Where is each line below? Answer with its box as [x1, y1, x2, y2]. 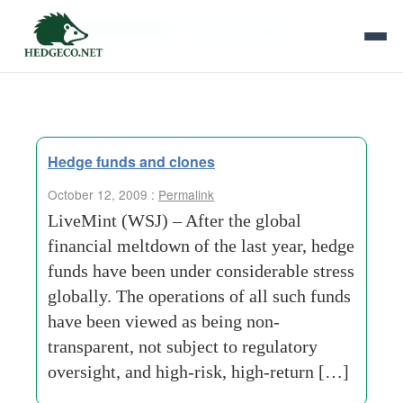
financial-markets [183, 20, 291, 40]
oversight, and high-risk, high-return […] [48, 362, 349, 381]
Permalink [158, 185, 214, 203]
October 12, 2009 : [48, 185, 158, 203]
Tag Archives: [36, 12, 183, 42]
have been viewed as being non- [48, 311, 280, 331]
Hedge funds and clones [48, 151, 215, 172]
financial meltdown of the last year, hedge [48, 236, 354, 255]
